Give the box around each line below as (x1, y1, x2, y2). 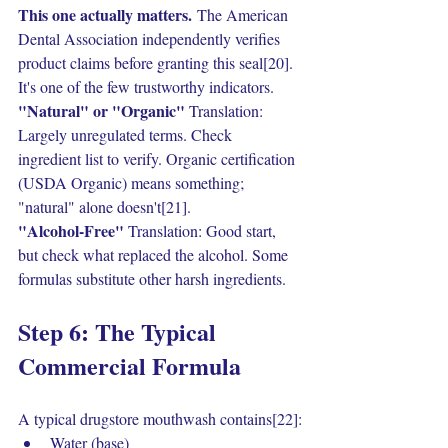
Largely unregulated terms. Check (18, 124, 236, 145)
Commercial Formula (18, 348, 241, 383)
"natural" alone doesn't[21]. (18, 196, 191, 217)
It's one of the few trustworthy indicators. (18, 76, 274, 97)
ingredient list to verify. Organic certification (18, 148, 299, 169)
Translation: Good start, (128, 220, 280, 241)
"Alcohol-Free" (18, 219, 128, 242)
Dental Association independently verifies (18, 28, 284, 49)
